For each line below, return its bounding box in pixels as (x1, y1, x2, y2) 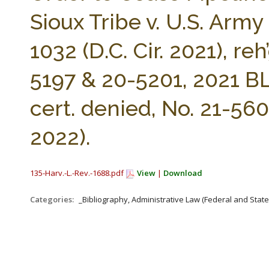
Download (163, 168, 202, 178)
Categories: (30, 194, 76, 205)
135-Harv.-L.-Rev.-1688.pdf (30, 168, 125, 178)
